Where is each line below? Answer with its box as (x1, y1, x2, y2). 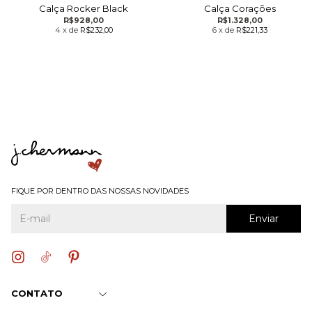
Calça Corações (203, 3, 276, 15)
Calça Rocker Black (39, 3, 128, 15)
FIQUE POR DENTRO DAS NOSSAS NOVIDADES (11, 186, 189, 196)
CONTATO (11, 288, 63, 299)
